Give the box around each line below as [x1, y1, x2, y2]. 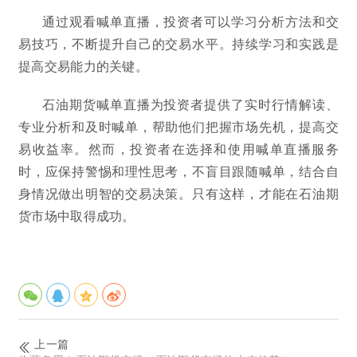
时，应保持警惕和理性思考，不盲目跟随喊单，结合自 [18, 161, 339, 180]
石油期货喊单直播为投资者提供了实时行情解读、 [42, 94, 339, 113]
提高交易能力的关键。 [18, 56, 149, 75]
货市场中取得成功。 [18, 206, 135, 225]
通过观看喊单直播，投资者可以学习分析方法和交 [42, 11, 339, 30]
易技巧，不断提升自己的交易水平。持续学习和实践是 [18, 33, 339, 53]
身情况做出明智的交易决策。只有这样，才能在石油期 [18, 183, 339, 202]
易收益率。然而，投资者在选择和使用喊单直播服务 [18, 139, 339, 158]
